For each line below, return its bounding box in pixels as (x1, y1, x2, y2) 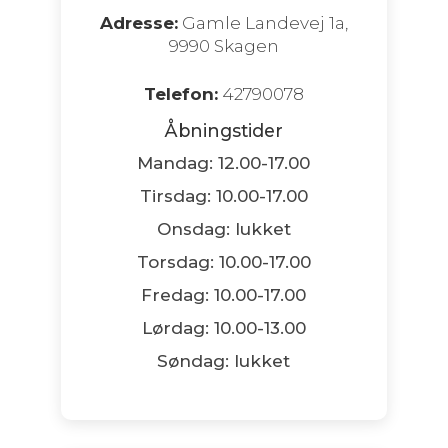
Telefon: (143, 83, 218, 104)
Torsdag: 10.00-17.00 (136, 251, 311, 272)
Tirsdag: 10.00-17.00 (139, 185, 308, 206)
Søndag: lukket (157, 350, 291, 371)
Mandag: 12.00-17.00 (137, 152, 311, 173)
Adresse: (99, 12, 178, 33)
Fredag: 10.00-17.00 (141, 284, 307, 305)
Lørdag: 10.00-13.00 (141, 317, 306, 338)
